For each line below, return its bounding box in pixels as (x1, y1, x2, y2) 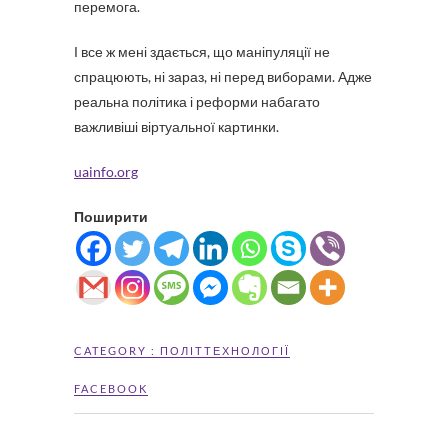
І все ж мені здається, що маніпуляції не (74, 43, 330, 61)
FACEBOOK (74, 382, 148, 396)
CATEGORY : (74, 344, 160, 358)
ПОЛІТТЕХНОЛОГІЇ (160, 344, 290, 358)
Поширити (74, 208, 148, 226)
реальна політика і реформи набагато (74, 93, 320, 111)
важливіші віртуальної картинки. (74, 118, 279, 136)
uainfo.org (74, 163, 138, 181)
